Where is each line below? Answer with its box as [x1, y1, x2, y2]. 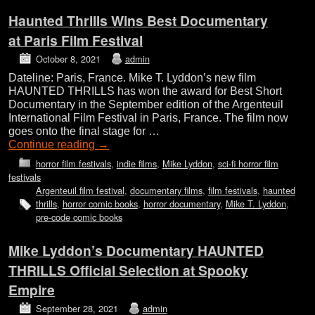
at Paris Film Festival [8, 30, 143, 50]
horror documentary [143, 196, 220, 210]
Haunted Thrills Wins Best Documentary [8, 10, 268, 30]
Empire [8, 279, 55, 300]
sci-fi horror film [217, 156, 278, 170]
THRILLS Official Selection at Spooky [8, 259, 248, 280]
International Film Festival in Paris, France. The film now [8, 112, 288, 124]
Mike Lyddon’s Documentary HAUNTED [8, 240, 264, 260]
